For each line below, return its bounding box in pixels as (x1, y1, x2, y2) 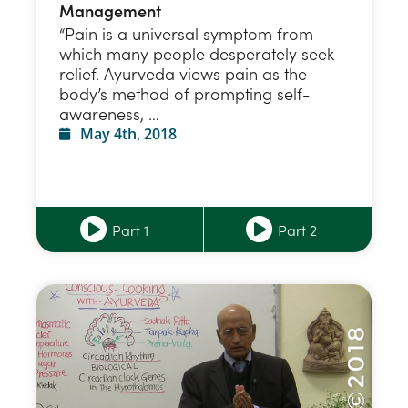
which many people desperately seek (59, 42, 334, 66)
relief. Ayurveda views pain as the (59, 62, 307, 86)
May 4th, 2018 (79, 124, 177, 145)
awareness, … (59, 102, 159, 126)
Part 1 (111, 219, 148, 240)
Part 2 (278, 219, 317, 240)
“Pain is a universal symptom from (59, 22, 313, 46)
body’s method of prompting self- (59, 82, 310, 106)
